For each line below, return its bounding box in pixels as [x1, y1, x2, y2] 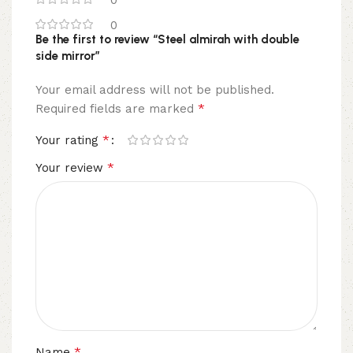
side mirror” [35, 48, 100, 63]
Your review [35, 160, 107, 175]
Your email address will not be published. [35, 82, 274, 97]
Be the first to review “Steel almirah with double [35, 32, 299, 46]
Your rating [35, 132, 102, 147]
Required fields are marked [35, 101, 198, 116]
